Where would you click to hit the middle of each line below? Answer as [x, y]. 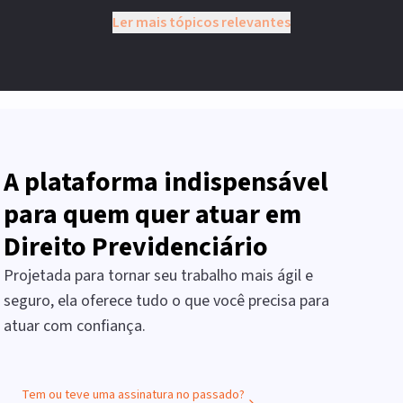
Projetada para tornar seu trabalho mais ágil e [158, 276]
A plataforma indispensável [166, 182]
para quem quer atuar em [152, 215]
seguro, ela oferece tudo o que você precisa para [166, 301]
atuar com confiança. [75, 326]
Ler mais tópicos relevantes [201, 22]
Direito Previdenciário [136, 247]
